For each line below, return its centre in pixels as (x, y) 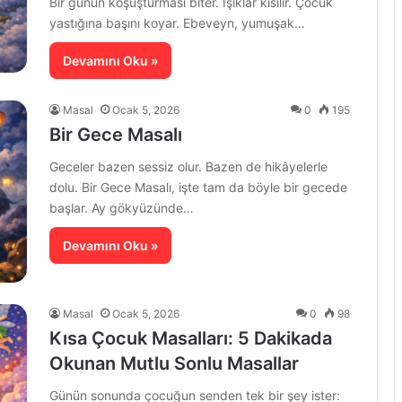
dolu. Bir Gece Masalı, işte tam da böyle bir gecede (198, 187)
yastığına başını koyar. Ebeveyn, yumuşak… (177, 23)
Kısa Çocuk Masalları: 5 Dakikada (191, 339)
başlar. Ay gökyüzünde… (122, 208)
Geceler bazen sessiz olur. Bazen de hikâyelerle (188, 166)
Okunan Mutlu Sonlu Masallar (174, 364)
